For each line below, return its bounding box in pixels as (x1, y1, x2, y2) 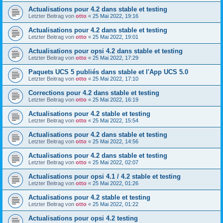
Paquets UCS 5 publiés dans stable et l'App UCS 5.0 (28, 68, 188, 76)
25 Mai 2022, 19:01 (93, 34, 138, 40)
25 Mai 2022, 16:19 (93, 97, 138, 103)
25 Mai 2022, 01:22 (93, 201, 138, 207)
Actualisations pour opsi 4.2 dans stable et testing (28, 47, 183, 55)
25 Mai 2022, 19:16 (93, 13, 138, 19)
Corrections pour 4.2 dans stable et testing (28, 89, 159, 97)
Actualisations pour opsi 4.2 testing (28, 215, 138, 222)
